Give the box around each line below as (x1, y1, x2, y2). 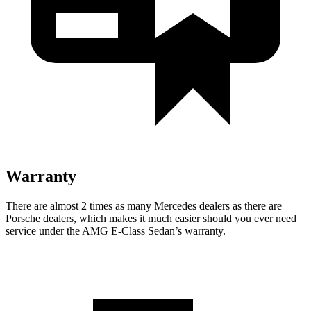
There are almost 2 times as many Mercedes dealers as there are (6, 199, 282, 212)
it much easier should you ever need (137, 212, 296, 224)
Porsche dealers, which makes (6, 212, 137, 224)
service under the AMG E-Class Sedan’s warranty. (6, 224, 226, 237)
